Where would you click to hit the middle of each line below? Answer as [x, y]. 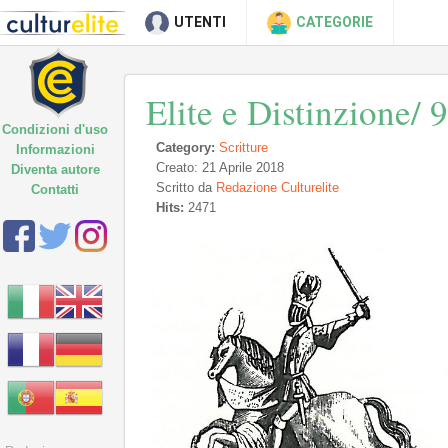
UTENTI [200, 22]
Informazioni [55, 149]
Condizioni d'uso [55, 129]
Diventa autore [55, 169]
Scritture [243, 147]
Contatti [55, 189]
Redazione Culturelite [277, 187]
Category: [185, 147]
